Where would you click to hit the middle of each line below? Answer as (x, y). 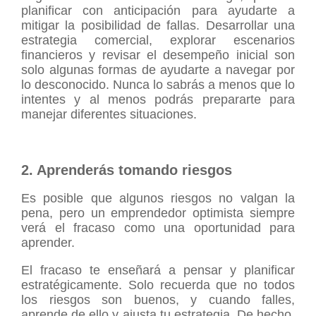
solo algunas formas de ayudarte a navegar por (158, 69)
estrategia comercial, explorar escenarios (158, 40)
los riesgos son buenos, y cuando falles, (158, 299)
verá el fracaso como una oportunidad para (158, 227)
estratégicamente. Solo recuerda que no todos (158, 285)
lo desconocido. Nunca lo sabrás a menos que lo (158, 84)
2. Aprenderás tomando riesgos (127, 170)
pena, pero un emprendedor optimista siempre (158, 213)
